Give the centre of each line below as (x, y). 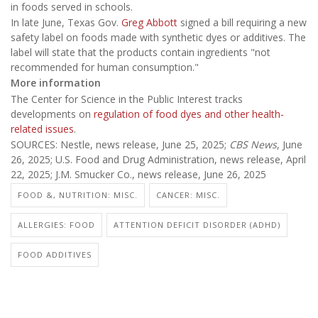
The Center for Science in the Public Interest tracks (127, 99)
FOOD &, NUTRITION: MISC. (78, 194)
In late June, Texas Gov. (66, 22)
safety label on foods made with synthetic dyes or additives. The (158, 37)
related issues (42, 128)
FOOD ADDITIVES (55, 254)
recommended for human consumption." (105, 67)
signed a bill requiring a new (242, 22)
